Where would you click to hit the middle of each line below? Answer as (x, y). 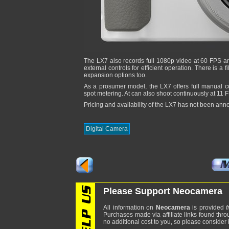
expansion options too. (115, 75)
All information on (130, 208)
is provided (208, 208)
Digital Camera (107, 129)
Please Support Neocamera (163, 191)
